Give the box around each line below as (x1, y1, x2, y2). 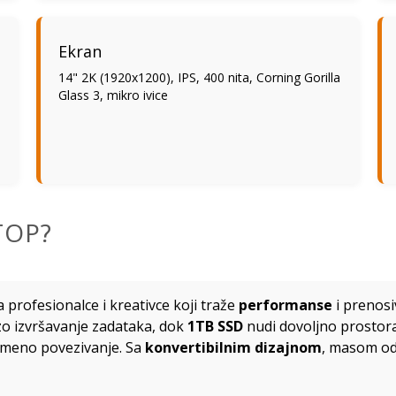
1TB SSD (187, 316, 243, 336)
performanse (239, 294, 332, 315)
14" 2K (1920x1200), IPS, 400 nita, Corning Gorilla (57, 68, 340, 86)
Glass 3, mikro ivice (57, 86, 168, 103)
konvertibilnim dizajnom (145, 337, 322, 357)
